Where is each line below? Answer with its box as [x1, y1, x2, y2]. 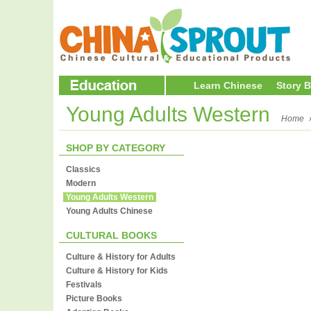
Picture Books [66, 294, 122, 303]
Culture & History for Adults [66, 252, 176, 262]
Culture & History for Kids [66, 266, 168, 276]
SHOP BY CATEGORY [66, 142, 165, 153]
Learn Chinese [194, 80, 262, 91]
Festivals [66, 280, 102, 289]
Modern [66, 178, 96, 188]
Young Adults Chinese [66, 206, 153, 216]
